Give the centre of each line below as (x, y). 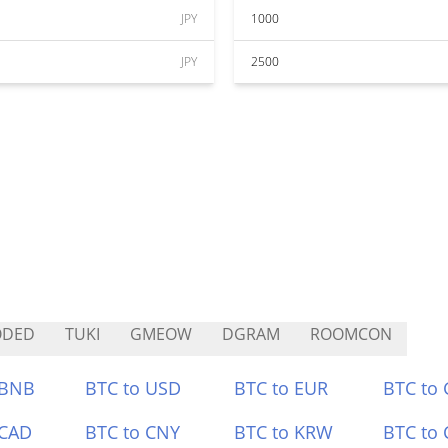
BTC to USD (133, 388)
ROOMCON (351, 334)
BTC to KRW (283, 432)
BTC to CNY (133, 432)
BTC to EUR (281, 388)
